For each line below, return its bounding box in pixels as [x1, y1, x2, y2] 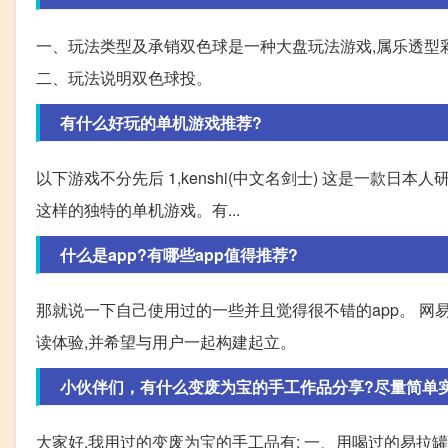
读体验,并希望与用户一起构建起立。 [36, 330, 296, 354]
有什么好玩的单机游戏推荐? [60, 111, 262, 135]
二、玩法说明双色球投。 [36, 66, 212, 90]
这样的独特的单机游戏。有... [36, 198, 240, 222]
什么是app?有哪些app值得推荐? [60, 243, 298, 267]
